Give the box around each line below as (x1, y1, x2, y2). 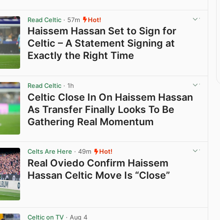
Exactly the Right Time (27, 49, 135, 61)
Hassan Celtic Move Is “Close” (27, 169, 170, 181)
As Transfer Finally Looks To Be (27, 103, 175, 115)
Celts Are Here (27, 148, 73, 156)
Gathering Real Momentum (27, 115, 154, 128)
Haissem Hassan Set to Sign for (27, 25, 177, 37)
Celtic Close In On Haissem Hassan (27, 91, 193, 103)
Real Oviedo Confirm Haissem (27, 157, 169, 169)
